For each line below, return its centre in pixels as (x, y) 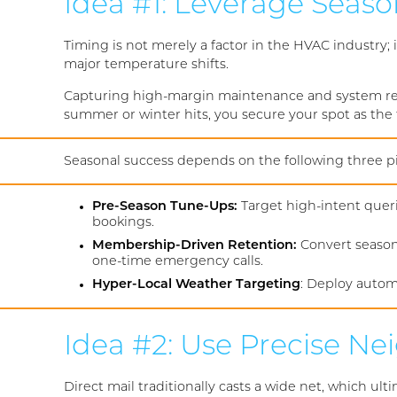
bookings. (123, 223)
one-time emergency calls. (178, 262)
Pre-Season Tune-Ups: (165, 207)
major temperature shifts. (146, 66)
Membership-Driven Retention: (195, 246)
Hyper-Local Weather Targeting (196, 285)
